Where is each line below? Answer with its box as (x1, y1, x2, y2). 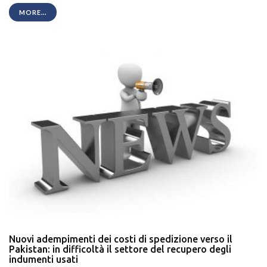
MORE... (19, 8, 46, 16)
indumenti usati (9, 254, 78, 265)
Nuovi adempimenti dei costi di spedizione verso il (9, 234, 232, 245)
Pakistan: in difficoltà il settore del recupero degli (9, 244, 231, 255)
